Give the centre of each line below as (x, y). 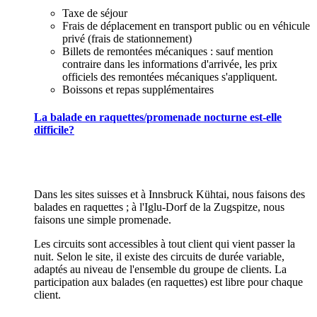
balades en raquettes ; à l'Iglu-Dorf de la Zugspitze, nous (159, 207)
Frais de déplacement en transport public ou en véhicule (186, 25)
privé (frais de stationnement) (127, 38)
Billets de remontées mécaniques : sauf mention (168, 51)
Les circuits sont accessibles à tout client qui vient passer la (165, 244)
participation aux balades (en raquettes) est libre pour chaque (168, 282)
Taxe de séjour (95, 13)
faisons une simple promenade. (103, 220)
